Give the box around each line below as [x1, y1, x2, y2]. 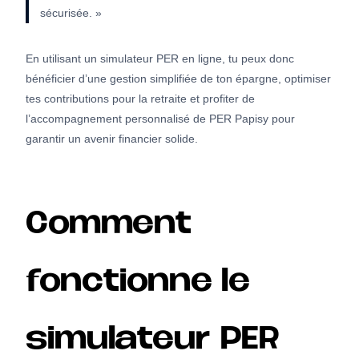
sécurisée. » [40, 6, 102, 19]
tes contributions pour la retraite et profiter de [26, 91, 255, 105]
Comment [26, 212, 192, 239]
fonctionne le [26, 270, 248, 296]
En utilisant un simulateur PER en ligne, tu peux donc [26, 51, 294, 65]
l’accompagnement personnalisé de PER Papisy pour [26, 111, 295, 125]
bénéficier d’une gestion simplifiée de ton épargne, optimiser [26, 71, 331, 85]
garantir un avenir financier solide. [26, 131, 198, 145]
